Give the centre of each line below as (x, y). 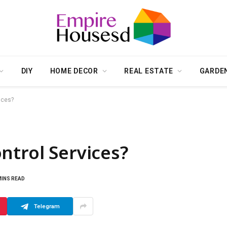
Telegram (47, 206)
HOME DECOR (74, 71)
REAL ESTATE (149, 71)
